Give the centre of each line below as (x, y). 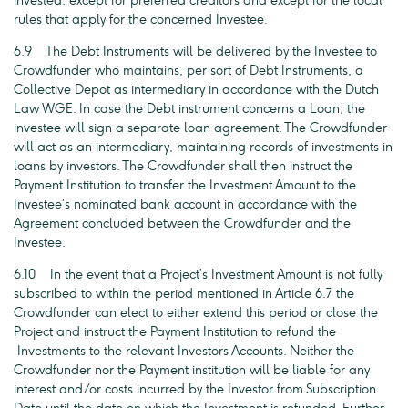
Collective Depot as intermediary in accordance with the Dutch (196, 90)
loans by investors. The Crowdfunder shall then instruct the (183, 166)
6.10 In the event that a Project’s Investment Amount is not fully (198, 275)
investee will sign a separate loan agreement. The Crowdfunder (200, 128)
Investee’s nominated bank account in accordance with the (185, 204)
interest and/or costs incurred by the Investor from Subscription (195, 389)
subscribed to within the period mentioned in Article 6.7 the (184, 294)
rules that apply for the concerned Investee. (141, 20)
